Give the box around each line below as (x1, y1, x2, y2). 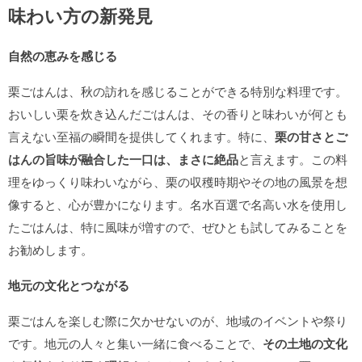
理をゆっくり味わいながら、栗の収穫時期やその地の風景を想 (8, 173, 347, 190)
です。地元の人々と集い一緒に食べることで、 (8, 335, 263, 351)
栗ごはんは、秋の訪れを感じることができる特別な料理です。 (8, 82, 347, 99)
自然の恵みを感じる (8, 47, 117, 65)
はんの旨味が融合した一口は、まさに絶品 (8, 150, 238, 168)
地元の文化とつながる (8, 276, 129, 294)
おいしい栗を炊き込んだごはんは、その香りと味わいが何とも (8, 105, 347, 122)
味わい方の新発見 (8, 2, 153, 28)
